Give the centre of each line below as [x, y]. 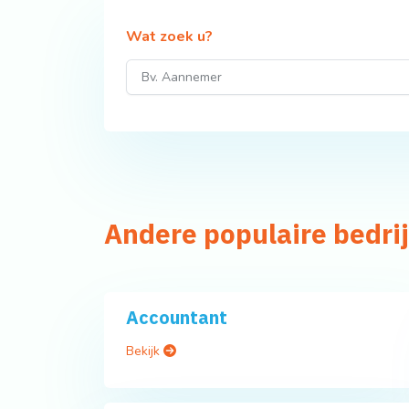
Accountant [177, 318]
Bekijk [145, 351]
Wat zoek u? [169, 37]
